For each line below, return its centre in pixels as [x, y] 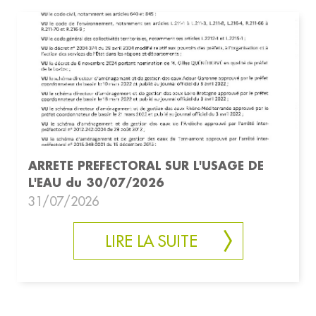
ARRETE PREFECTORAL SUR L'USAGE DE [146, 166]
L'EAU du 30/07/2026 [96, 183]
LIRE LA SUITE [151, 242]
